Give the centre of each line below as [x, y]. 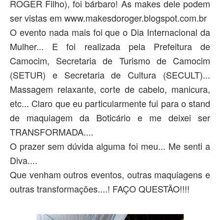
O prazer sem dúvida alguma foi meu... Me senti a [110, 146]
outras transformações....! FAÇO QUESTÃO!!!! [100, 189]
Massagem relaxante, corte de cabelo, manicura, [110, 89]
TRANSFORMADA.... [52, 132]
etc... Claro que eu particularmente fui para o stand [110, 103]
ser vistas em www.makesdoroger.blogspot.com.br [108, 18]
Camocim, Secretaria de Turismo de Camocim [110, 60]
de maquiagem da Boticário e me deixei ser [110, 117]
